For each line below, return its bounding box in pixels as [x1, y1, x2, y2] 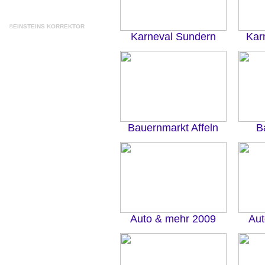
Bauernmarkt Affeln [128, 122, 218, 134]
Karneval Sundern [130, 31, 216, 43]
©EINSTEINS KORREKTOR [9, 23, 85, 30]
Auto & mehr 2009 [130, 213, 216, 225]
